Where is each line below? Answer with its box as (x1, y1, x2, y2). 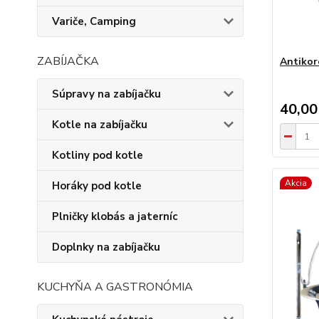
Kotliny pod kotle (52, 148, 143, 162)
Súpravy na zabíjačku (52, 87, 161, 101)
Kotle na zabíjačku (52, 117, 147, 132)
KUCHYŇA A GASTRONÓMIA (37, 279, 193, 295)
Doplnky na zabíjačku (52, 240, 160, 254)
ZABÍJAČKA (37, 53, 99, 69)
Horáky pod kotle (52, 179, 142, 193)
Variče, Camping (52, 14, 136, 28)
